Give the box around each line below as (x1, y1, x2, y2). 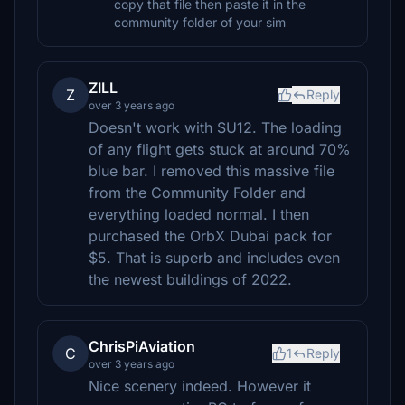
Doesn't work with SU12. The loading (89, 118, 342, 137)
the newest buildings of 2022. (89, 270, 292, 288)
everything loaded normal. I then (89, 205, 309, 223)
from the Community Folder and (89, 184, 306, 202)
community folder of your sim (114, 14, 286, 30)
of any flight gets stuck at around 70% (89, 140, 351, 158)
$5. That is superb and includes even (89, 249, 340, 267)
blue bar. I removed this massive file (89, 162, 334, 180)
